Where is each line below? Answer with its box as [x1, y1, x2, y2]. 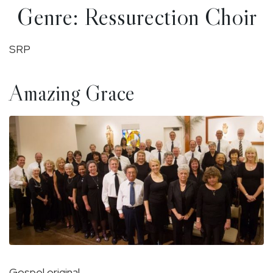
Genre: [16, 1, 84, 31]
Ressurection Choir [83, 1, 257, 31]
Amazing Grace [9, 79, 135, 107]
